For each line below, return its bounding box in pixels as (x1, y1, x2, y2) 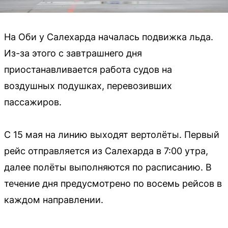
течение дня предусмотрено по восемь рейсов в (4, 178, 222, 189)
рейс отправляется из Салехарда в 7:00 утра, (4, 146, 208, 157)
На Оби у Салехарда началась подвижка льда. (4, 32, 213, 43)
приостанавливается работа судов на (4, 64, 172, 75)
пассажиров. (4, 97, 62, 108)
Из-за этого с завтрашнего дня (4, 48, 142, 59)
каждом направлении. (4, 194, 103, 206)
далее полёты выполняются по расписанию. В (4, 162, 212, 173)
